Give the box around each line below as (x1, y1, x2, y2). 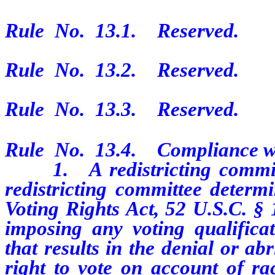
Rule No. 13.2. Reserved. (5, 58, 239, 81)
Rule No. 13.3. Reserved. (5, 98, 239, 120)
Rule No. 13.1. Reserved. (5, 19, 239, 42)
